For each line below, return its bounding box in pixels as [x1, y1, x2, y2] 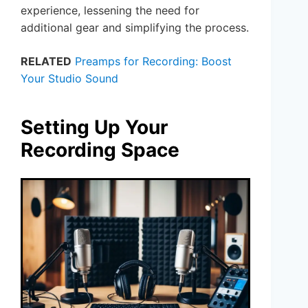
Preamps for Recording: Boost [75, 54, 232, 68]
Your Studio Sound [21, 71, 118, 85]
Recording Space [21, 137, 179, 162]
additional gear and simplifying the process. [21, 20, 249, 34]
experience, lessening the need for [21, 3, 199, 17]
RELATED [21, 54, 71, 68]
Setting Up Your [21, 115, 168, 139]
